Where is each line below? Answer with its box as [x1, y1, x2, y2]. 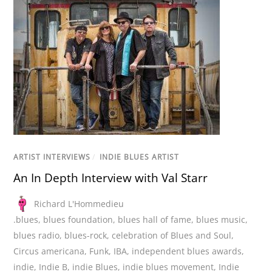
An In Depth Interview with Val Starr [13, 170, 208, 186]
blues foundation [43, 213, 114, 225]
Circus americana [13, 245, 85, 257]
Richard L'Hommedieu [34, 197, 124, 209]
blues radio [13, 229, 60, 241]
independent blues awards [132, 245, 242, 257]
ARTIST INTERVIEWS [13, 152, 91, 163]
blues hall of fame [118, 213, 192, 225]
